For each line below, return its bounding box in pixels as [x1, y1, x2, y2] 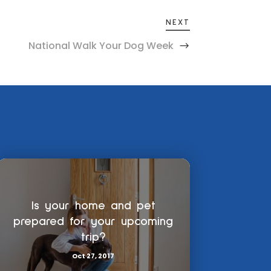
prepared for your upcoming [13, 215, 174, 227]
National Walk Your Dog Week [28, 39, 174, 53]
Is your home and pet [31, 199, 155, 212]
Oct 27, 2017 [72, 250, 115, 261]
